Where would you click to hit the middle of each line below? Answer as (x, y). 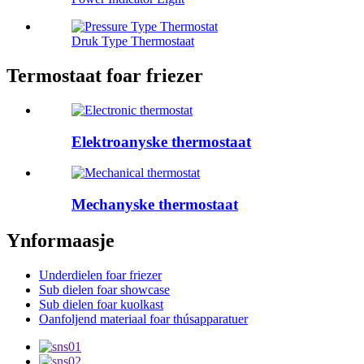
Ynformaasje (61, 241)
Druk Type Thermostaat (133, 41)
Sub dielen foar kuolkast (101, 304)
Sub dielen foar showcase (104, 289)
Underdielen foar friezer (100, 275)
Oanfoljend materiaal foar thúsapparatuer (143, 318)
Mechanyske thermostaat (155, 205)
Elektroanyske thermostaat (161, 141)
